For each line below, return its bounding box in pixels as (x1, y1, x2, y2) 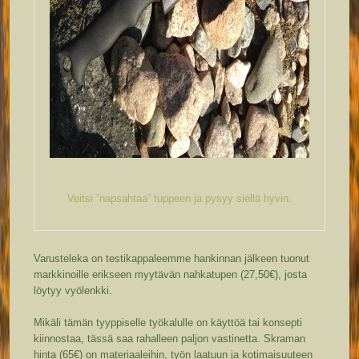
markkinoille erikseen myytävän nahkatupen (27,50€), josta (34, 268, 308, 281)
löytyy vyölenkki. (34, 284, 113, 297)
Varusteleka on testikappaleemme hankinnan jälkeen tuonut (34, 252, 310, 265)
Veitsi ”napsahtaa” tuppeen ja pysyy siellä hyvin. (67, 192, 292, 205)
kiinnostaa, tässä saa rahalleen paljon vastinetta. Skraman (34, 333, 306, 345)
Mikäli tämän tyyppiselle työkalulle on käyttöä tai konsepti (34, 317, 303, 329)
